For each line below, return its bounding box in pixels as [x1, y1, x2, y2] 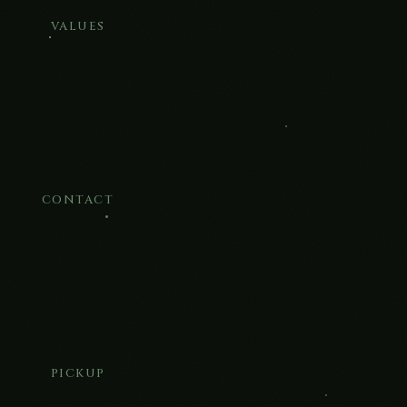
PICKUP [50, 366, 105, 382]
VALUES [50, 19, 105, 35]
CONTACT [41, 193, 114, 208]
